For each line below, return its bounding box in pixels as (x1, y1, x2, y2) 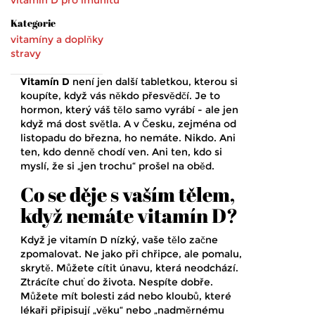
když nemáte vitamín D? (20, 202, 238, 229)
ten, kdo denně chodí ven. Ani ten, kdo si (20, 146, 222, 159)
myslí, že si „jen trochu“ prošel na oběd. (20, 160, 214, 173)
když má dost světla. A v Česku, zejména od (20, 117, 236, 131)
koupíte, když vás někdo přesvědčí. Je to (20, 89, 220, 103)
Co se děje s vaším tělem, (20, 181, 235, 208)
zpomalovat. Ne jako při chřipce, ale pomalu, (20, 247, 242, 261)
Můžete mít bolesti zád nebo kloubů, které (20, 290, 231, 303)
